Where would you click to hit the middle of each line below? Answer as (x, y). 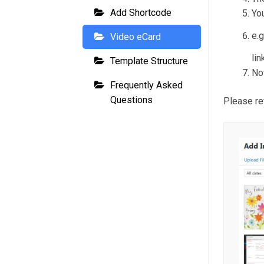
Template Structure (149, 61)
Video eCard (136, 37)
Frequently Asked (147, 85)
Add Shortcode (141, 13)
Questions (132, 100)
